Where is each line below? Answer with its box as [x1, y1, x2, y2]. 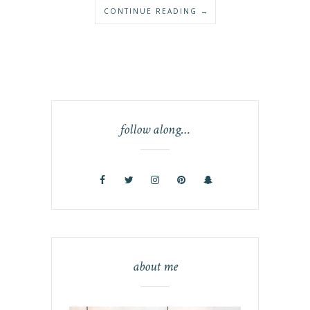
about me [132, 257, 178, 275]
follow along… [120, 120, 190, 138]
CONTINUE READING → [103, 6, 209, 16]
